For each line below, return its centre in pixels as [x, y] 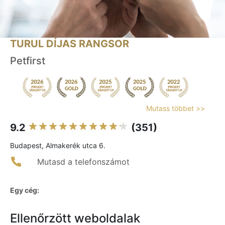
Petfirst [28, 61]
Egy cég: [25, 190]
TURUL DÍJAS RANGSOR [70, 44]
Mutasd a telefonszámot [83, 162]
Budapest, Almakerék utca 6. [58, 146]
